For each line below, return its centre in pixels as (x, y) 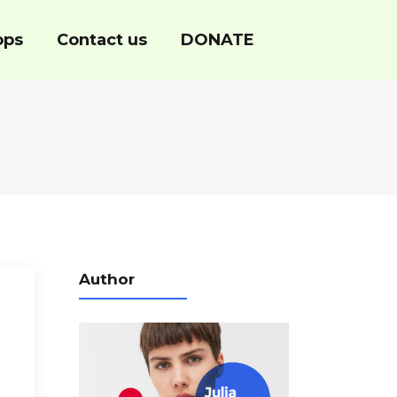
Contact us (102, 40)
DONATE (218, 40)
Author (106, 279)
